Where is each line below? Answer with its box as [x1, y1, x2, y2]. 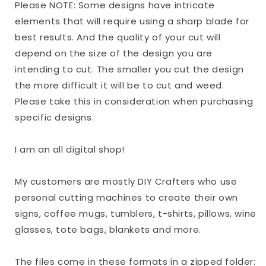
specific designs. [15, 111, 94, 124]
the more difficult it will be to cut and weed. [15, 79, 224, 92]
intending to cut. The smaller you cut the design [15, 63, 244, 76]
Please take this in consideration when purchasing [15, 95, 254, 108]
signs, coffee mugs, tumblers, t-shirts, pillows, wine [15, 207, 256, 220]
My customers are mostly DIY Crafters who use [15, 175, 237, 188]
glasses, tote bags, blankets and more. [15, 223, 201, 236]
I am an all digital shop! [15, 143, 125, 156]
